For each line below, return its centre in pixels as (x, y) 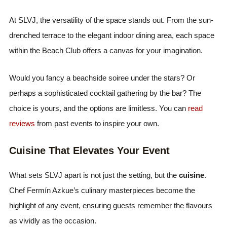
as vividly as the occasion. (53, 221)
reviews (22, 123)
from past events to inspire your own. (97, 123)
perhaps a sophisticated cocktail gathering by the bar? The (105, 93)
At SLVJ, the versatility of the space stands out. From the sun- (111, 20)
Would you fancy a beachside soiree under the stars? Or (102, 78)
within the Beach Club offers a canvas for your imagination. (106, 50)
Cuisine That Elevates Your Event (90, 150)
